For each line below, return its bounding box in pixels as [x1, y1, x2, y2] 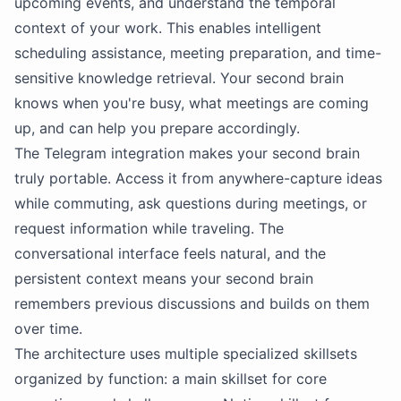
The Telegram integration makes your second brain [14, 144, 360, 162]
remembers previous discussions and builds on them [14, 294, 370, 312]
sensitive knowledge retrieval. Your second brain [14, 69, 344, 87]
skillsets [303, 345, 357, 363]
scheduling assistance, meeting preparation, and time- [14, 44, 381, 62]
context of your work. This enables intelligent [14, 19, 321, 37]
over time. [14, 320, 82, 337]
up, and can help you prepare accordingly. [14, 119, 300, 137]
